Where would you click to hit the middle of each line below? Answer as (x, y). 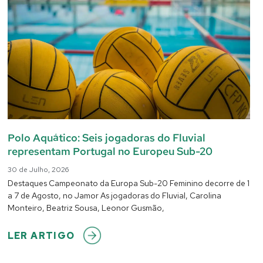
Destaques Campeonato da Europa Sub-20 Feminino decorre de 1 (128, 183)
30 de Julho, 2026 (38, 170)
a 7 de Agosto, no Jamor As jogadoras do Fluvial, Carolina (114, 196)
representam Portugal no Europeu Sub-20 (110, 151)
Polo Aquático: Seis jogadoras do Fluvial (106, 138)
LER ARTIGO (41, 236)
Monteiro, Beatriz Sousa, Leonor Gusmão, (86, 208)
